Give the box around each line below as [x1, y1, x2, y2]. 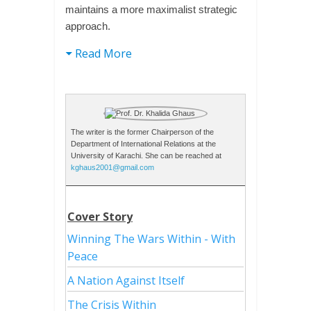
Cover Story [67, 209, 133, 224]
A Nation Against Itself [67, 273, 185, 288]
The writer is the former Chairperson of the [70, 128, 214, 136]
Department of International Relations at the [70, 140, 216, 148]
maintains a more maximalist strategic [65, 3, 237, 15]
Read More [74, 46, 132, 61]
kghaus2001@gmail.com [70, 163, 154, 171]
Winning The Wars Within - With [67, 231, 235, 246]
